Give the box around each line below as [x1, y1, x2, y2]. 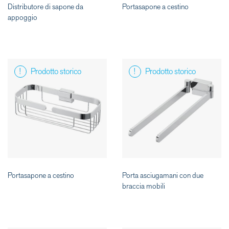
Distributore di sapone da [8, 2, 83, 12]
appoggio [8, 13, 37, 23]
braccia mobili [122, 181, 165, 192]
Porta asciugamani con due [122, 171, 203, 181]
